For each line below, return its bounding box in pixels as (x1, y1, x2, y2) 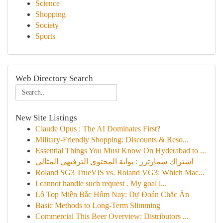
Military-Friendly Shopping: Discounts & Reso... (35, 135, 189, 144)
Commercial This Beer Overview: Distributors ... (35, 212, 189, 221)
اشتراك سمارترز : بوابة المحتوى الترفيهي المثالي (35, 157, 193, 166)
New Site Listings (15, 113, 77, 122)
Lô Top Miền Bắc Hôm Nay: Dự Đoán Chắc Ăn (35, 190, 189, 199)
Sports (35, 32, 55, 40)
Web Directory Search (15, 74, 93, 83)
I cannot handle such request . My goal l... (35, 179, 167, 188)
